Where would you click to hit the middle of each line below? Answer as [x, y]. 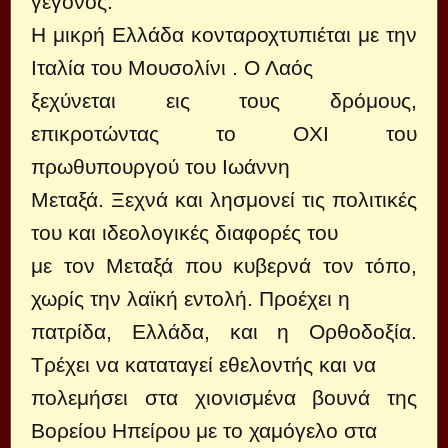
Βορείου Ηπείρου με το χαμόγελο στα [204, 430]
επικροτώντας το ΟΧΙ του [224, 133]
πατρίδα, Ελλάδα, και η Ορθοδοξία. [224, 331]
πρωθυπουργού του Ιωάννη [160, 166]
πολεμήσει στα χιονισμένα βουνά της [224, 397]
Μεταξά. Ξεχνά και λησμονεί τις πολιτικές [224, 199]
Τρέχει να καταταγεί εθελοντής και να [203, 364]
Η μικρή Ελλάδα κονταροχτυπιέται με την [224, 34]
